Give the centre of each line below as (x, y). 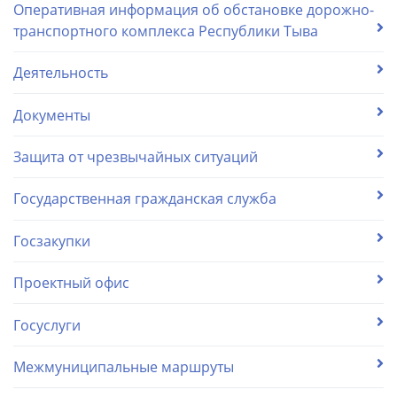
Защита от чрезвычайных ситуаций (136, 157)
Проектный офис (71, 283)
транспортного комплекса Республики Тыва (166, 31)
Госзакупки (52, 241)
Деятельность (61, 73)
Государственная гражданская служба (145, 199)
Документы (52, 115)
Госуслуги (47, 325)
